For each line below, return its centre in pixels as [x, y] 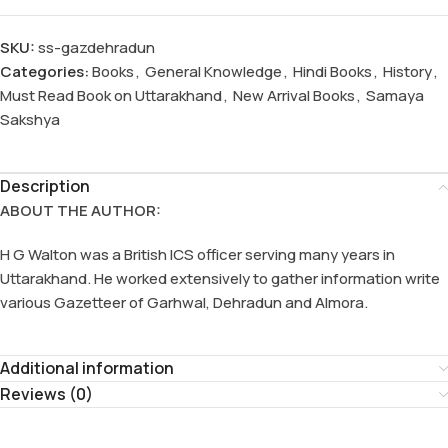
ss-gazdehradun [96, 48]
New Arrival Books [294, 96]
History [407, 72]
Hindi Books [332, 72]
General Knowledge [213, 72]
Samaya [395, 96]
